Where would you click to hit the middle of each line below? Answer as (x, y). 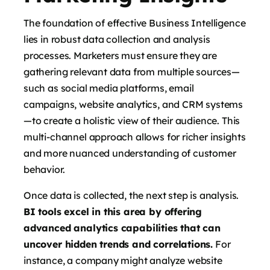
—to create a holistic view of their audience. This (132, 120)
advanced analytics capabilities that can (122, 228)
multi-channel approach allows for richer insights (135, 137)
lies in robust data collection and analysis (117, 39)
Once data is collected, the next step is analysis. (131, 195)
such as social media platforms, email (109, 88)
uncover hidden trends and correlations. (118, 244)
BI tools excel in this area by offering (113, 211)
